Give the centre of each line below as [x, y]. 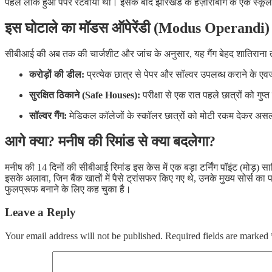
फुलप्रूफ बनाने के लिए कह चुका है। [68, 189]
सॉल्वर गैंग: [48, 115]
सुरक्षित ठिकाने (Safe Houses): [85, 95]
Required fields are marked [218, 236]
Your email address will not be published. [84, 236]
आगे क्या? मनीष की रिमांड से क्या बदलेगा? [110, 141]
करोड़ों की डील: [57, 74]
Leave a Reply [40, 212]
